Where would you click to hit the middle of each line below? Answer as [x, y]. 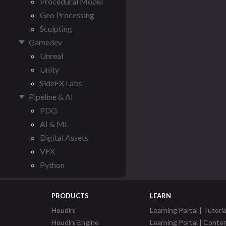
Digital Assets [64, 137]
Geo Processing [67, 15]
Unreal [51, 56]
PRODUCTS [70, 196]
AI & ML [54, 124]
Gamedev [45, 42]
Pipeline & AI [51, 97]
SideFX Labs [61, 83]
